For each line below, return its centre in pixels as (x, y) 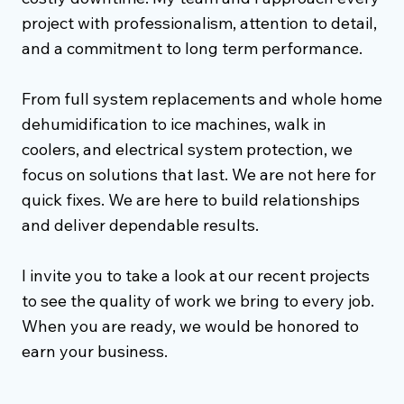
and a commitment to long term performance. (192, 48)
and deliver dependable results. (140, 225)
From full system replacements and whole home (202, 98)
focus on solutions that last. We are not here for (198, 174)
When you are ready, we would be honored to (190, 326)
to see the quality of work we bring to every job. (197, 300)
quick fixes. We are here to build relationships (190, 199)
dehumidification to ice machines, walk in (174, 124)
